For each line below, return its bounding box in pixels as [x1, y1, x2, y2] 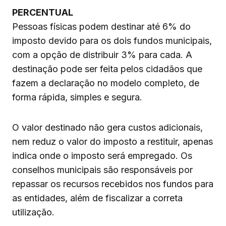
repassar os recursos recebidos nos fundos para [12, 179, 213, 190]
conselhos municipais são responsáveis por [12, 164, 193, 176]
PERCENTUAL [12, 7, 73, 18]
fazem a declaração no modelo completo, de [12, 78, 199, 89]
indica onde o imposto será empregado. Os [12, 150, 192, 161]
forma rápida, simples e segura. [12, 92, 142, 103]
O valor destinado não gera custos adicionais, [12, 122, 203, 133]
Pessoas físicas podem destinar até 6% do [12, 21, 191, 32]
